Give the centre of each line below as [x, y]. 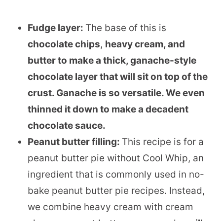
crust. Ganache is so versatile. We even [116, 93]
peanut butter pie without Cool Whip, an [116, 158]
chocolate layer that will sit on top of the [118, 76]
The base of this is [126, 28]
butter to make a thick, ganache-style [112, 60]
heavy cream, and [145, 44]
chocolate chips [64, 44]
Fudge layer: [56, 28]
